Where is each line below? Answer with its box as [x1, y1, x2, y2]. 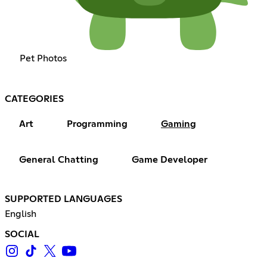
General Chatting [19, 155, 98, 165]
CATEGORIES [5, 94, 64, 104]
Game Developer [132, 155, 207, 165]
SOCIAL [5, 229, 39, 240]
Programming [67, 119, 128, 129]
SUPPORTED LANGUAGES [5, 194, 122, 204]
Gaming [161, 119, 196, 129]
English [5, 209, 36, 219]
